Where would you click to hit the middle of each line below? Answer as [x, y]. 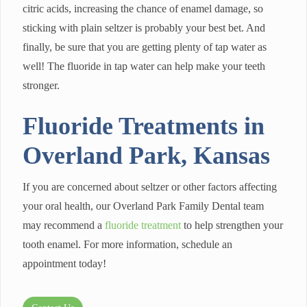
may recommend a [64, 225]
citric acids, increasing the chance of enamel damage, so [143, 9]
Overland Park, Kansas [146, 156]
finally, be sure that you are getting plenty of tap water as [145, 47]
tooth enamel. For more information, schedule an [127, 245]
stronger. [41, 86]
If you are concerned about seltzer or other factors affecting [150, 187]
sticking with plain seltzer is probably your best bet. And [144, 28]
